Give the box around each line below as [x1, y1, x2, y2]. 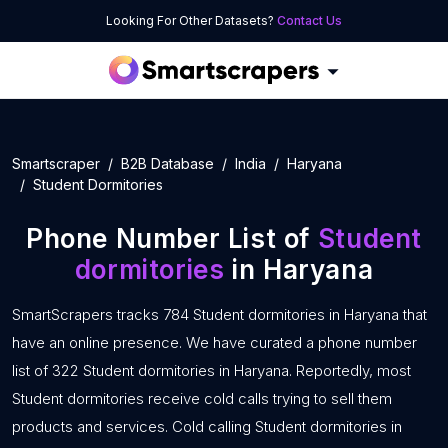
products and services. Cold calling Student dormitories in [12, 417, 402, 436]
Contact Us [277, 13, 342, 28]
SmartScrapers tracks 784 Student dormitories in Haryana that [12, 305, 427, 324]
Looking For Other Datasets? [106, 13, 277, 28]
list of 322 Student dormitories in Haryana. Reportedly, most [12, 361, 411, 380]
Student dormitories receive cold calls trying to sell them [12, 389, 392, 408]
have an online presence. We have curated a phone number [12, 333, 417, 352]
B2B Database [121, 155, 214, 172]
